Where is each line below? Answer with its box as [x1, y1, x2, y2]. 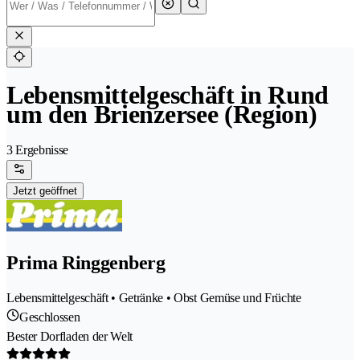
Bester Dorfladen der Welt [6, 329, 133, 344]
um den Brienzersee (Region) [6, 100, 317, 129]
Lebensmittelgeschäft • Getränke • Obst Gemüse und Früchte [6, 291, 301, 305]
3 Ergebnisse [6, 143, 69, 157]
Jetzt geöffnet [13, 185, 77, 198]
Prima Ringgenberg [6, 252, 166, 274]
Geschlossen [19, 310, 80, 325]
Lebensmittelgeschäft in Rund [6, 80, 329, 110]
